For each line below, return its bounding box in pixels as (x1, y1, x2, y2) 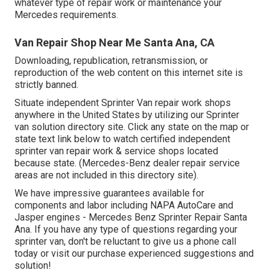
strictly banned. (14, 78, 78, 90)
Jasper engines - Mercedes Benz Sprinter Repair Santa (14, 211, 247, 223)
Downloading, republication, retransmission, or (14, 54, 208, 66)
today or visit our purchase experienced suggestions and (14, 247, 254, 259)
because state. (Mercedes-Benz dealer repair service (14, 157, 240, 169)
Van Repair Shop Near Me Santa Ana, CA (14, 36, 215, 49)
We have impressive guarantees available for (14, 187, 204, 199)
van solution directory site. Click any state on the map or (14, 121, 249, 133)
